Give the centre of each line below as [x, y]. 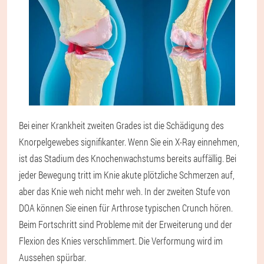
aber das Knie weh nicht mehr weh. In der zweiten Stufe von [125, 191]
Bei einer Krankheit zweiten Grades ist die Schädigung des [121, 125]
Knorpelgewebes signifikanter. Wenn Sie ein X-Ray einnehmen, [129, 141]
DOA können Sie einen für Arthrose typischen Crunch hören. [126, 207]
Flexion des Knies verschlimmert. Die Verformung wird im [121, 240]
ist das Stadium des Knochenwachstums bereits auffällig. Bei [128, 158]
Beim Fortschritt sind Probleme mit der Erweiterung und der [126, 224]
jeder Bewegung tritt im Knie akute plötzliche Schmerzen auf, [127, 174]
